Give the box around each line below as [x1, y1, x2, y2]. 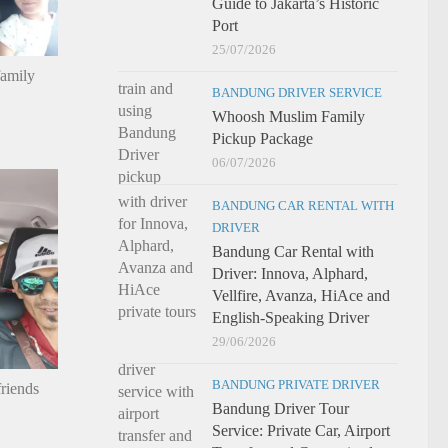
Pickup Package [212, 130, 313, 147]
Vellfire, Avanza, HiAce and [212, 287, 390, 304]
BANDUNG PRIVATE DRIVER [212, 377, 380, 392]
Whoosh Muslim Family [212, 108, 365, 125]
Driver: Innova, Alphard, [212, 265, 368, 282]
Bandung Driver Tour [212, 400, 349, 417]
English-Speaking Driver [212, 309, 369, 326]
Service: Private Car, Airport [212, 422, 390, 439]
